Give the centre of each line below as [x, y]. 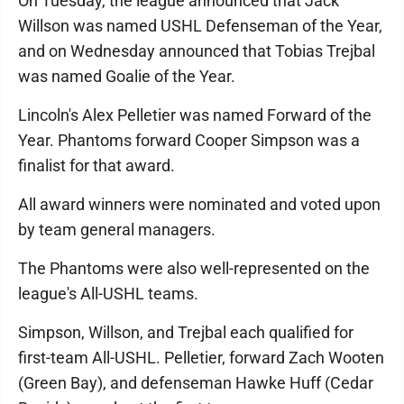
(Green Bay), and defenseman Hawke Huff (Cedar [196, 383]
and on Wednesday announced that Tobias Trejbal [197, 51]
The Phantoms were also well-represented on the [194, 269]
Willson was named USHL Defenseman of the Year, [200, 26]
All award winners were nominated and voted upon [199, 205]
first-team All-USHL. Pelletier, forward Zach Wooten [201, 358]
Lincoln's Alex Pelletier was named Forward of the [195, 115]
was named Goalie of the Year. [127, 77]
